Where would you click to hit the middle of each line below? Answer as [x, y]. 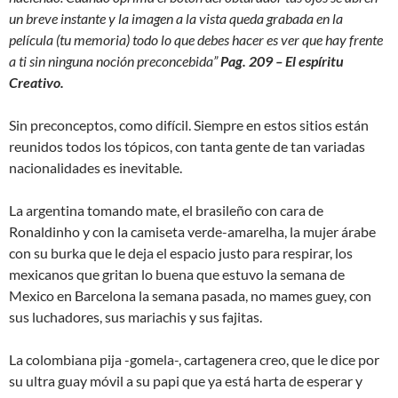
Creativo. [36, 82]
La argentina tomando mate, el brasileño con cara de [166, 210]
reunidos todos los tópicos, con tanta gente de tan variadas [187, 146]
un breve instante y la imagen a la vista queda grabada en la [176, 18]
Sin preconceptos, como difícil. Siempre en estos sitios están [189, 125]
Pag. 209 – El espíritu [282, 61]
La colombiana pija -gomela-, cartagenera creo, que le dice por [194, 359]
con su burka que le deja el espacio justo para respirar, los [181, 253]
